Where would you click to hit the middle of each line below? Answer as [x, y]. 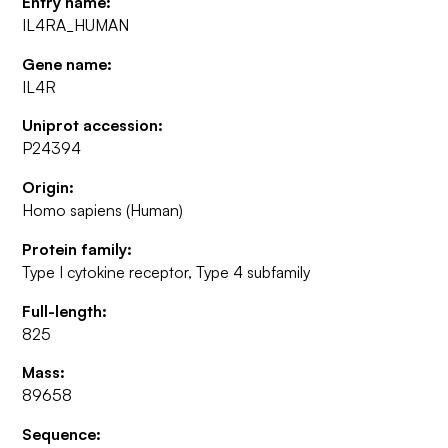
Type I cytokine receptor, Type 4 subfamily [166, 271]
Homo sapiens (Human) [103, 210]
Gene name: [67, 63]
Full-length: [65, 310]
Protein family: [77, 248]
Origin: [48, 187]
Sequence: [62, 434]
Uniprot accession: [93, 125]
